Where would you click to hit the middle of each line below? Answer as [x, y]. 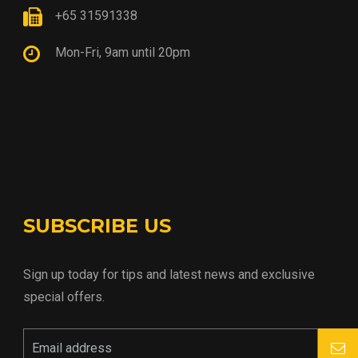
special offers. [64, 297]
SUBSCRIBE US [97, 226]
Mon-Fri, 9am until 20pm [123, 53]
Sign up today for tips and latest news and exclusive [169, 275]
